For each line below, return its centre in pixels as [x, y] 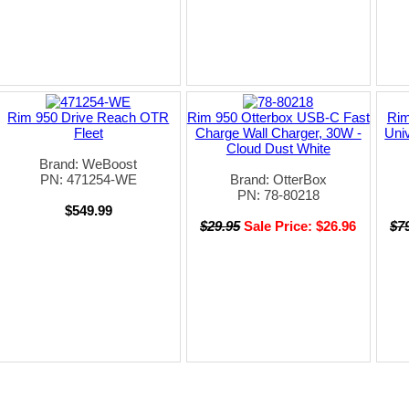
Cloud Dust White [278, 148]
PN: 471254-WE [88, 179]
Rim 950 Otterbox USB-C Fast [278, 117]
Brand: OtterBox [278, 179]
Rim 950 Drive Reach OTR [89, 117]
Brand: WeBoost [89, 163]
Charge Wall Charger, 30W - [278, 132]
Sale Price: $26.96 [300, 225]
